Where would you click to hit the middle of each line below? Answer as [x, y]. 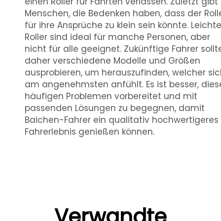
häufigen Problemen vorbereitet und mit [111, 96]
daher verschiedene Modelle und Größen [112, 61]
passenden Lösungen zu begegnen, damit [115, 108]
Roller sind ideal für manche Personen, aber [117, 37]
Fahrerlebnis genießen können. [90, 132]
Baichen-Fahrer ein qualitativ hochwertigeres [122, 120]
